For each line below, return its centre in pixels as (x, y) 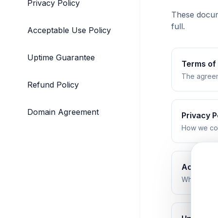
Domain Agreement (63, 112)
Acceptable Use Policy (69, 30)
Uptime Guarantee (61, 57)
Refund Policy (53, 85)
